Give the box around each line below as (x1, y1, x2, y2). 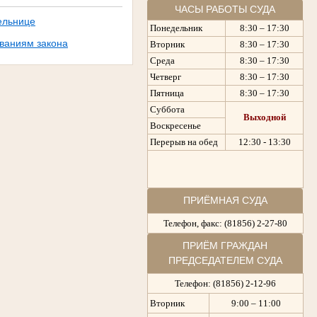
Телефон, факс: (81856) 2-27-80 (163, 217, 287, 229)
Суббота (150, 103, 185, 115)
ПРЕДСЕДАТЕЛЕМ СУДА (168, 254, 282, 266)
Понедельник (150, 22, 202, 33)
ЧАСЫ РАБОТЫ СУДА (175, 3, 275, 15)
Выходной (243, 111, 286, 122)
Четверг (150, 71, 181, 82)
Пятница (150, 87, 184, 98)
